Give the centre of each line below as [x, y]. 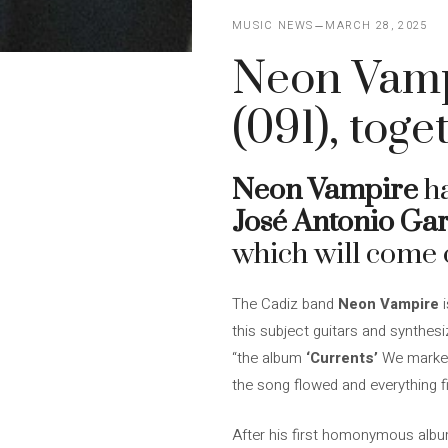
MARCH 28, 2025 [376, 25]
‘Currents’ [342, 358]
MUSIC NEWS [273, 25]
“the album [269, 358]
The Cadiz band [285, 304]
